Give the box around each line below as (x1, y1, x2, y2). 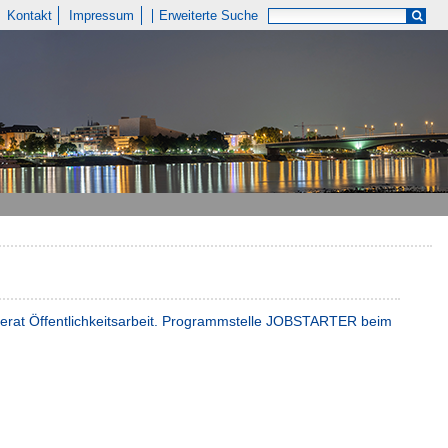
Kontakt (6, 8, 52, 23)
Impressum (69, 8, 135, 23)
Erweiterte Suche (159, 8, 259, 23)
